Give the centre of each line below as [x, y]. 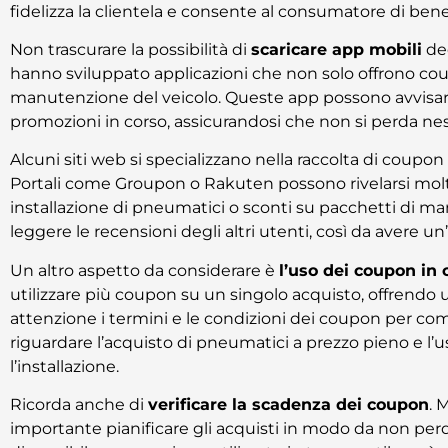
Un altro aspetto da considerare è [144, 270]
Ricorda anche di [79, 405]
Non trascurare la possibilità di [130, 49]
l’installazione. [64, 366]
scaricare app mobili [336, 49]
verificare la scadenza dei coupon [288, 405]
